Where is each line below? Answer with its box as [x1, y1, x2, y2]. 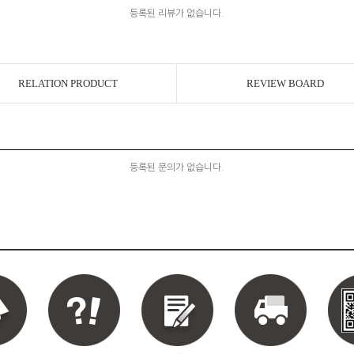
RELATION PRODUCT [18, 77, 118, 89]
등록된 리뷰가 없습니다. [130, 9, 224, 18]
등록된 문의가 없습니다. [130, 163, 224, 172]
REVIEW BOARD [247, 77, 324, 89]
